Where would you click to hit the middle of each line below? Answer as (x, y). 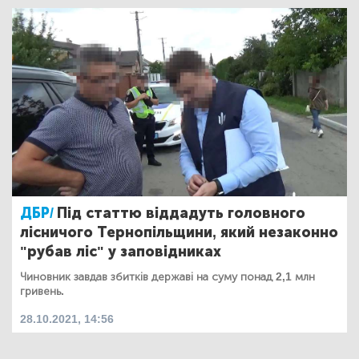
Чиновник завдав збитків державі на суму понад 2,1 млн (167, 276)
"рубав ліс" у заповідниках (121, 251)
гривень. (42, 291)
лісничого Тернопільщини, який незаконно (179, 232)
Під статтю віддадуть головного (181, 213)
